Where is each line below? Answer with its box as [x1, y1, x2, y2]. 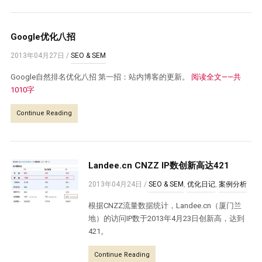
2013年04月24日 [88, 180, 143, 188]
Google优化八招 [10, 32, 75, 42]
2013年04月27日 [10, 51, 64, 60]
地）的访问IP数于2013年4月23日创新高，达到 [88, 214, 245, 223]
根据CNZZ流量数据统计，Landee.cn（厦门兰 [88, 201, 242, 210]
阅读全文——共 [191, 73, 241, 81]
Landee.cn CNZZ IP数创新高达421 [88, 160, 230, 171]
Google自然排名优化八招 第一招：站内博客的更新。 [10, 73, 191, 81]
